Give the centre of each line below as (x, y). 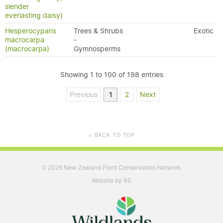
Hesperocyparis (31, 31)
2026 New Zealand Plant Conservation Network (114, 167)
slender (17, 6)
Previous (84, 95)
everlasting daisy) (34, 15)
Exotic (204, 31)
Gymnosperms (97, 49)
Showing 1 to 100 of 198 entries (111, 75)
